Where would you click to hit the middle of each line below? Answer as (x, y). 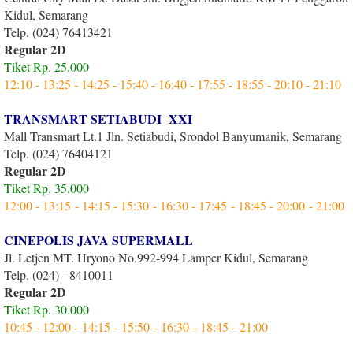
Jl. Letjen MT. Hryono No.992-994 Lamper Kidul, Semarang (156, 257)
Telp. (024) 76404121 (58, 153)
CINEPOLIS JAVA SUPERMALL (98, 240)
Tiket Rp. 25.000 (46, 66)
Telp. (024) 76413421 (58, 32)
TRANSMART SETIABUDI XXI (98, 118)
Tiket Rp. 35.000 (46, 188)
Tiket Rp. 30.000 (46, 309)
